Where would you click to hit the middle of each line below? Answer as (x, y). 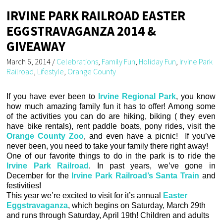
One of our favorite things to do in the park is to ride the (111, 156)
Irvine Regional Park (137, 97)
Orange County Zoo (45, 136)
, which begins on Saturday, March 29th (137, 206)
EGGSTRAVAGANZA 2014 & (82, 31)
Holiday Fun (158, 62)
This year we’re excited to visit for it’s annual (85, 196)
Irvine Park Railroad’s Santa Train (135, 176)
